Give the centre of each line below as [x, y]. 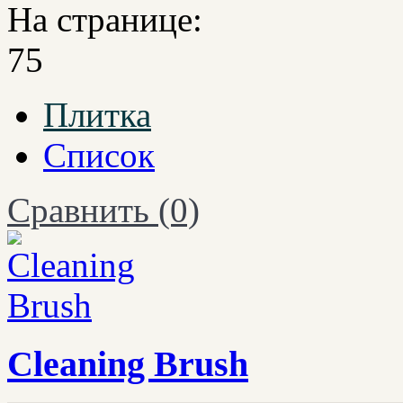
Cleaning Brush [128, 364]
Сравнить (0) [103, 210]
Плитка [97, 115]
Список [99, 156]
